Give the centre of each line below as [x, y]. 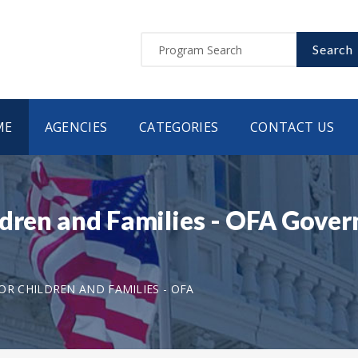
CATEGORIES [179, 127]
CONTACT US [292, 127]
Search [333, 49]
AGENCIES [76, 127]
